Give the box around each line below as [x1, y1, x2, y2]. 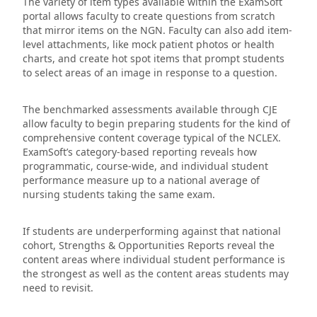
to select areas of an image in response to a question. [23, 66, 277, 80]
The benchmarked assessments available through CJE [23, 103, 277, 117]
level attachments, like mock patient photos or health [23, 38, 275, 52]
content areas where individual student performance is [23, 253, 285, 267]
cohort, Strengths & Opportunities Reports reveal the [23, 238, 275, 253]
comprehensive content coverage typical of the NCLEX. [23, 131, 281, 145]
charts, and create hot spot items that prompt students [23, 52, 284, 66]
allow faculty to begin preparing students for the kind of [23, 117, 290, 131]
